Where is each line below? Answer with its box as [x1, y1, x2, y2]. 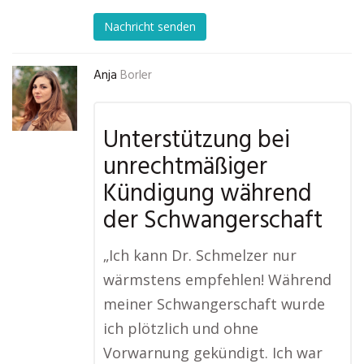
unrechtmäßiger [103, 148, 267, 187]
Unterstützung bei [103, 121, 290, 160]
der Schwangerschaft [103, 201, 323, 240]
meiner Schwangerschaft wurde [103, 294, 325, 314]
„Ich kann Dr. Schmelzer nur [103, 245, 297, 265]
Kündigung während [103, 175, 312, 214]
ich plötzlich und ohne [103, 318, 258, 338]
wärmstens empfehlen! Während [103, 270, 331, 289]
